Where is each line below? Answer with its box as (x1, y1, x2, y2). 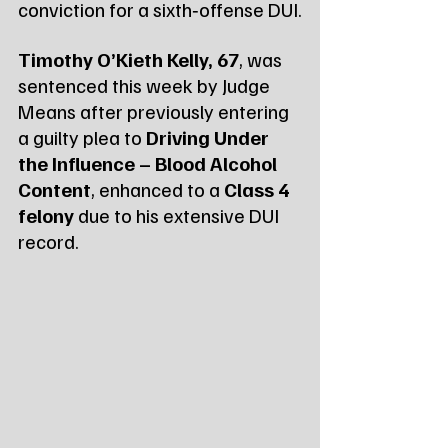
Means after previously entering (18, 97, 293, 124)
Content (18, 175, 91, 202)
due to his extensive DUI (74, 201, 283, 228)
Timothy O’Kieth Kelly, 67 (18, 45, 239, 72)
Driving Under (146, 123, 273, 150)
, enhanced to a (91, 175, 224, 202)
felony (18, 201, 74, 228)
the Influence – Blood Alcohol (18, 149, 281, 176)
